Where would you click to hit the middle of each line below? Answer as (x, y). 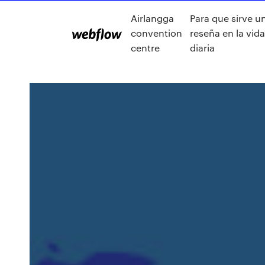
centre (145, 47)
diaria (203, 47)
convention (156, 33)
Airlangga (152, 18)
